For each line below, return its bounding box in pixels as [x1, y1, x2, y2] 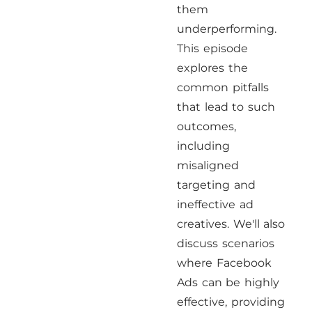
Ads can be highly [177, 276, 279, 289]
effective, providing [177, 295, 285, 309]
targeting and [177, 178, 256, 192]
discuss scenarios [177, 237, 274, 250]
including [177, 139, 231, 153]
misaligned [177, 159, 240, 172]
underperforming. [177, 22, 277, 36]
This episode [177, 42, 248, 55]
